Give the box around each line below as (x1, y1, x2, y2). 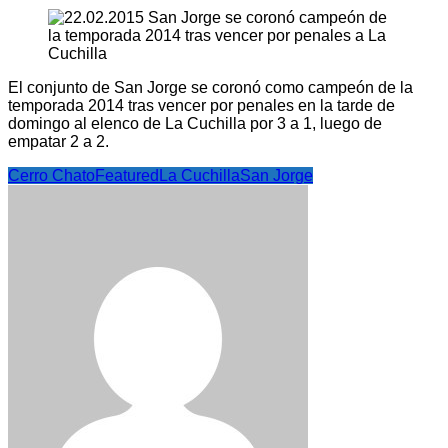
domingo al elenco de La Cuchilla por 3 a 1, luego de (8, 115, 382, 133)
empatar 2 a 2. (8, 133, 109, 151)
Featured (95, 167, 159, 185)
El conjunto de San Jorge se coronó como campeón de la (8, 79, 413, 97)
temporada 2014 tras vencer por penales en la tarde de (8, 97, 395, 115)
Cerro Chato (8, 167, 95, 185)
